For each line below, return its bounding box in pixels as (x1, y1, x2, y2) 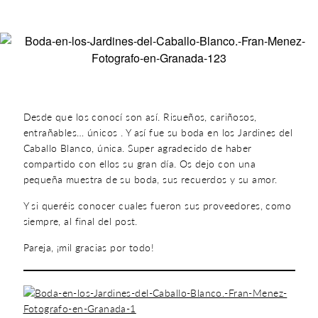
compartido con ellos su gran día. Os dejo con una (23, 158, 256, 170)
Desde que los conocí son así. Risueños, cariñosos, (23, 111, 257, 123)
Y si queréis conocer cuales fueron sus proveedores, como (23, 199, 292, 212)
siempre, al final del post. (23, 215, 138, 227)
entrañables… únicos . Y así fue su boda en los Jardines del (23, 126, 293, 138)
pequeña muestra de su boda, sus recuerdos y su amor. (23, 173, 278, 185)
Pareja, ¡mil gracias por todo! (23, 241, 155, 253)
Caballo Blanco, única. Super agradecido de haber (23, 142, 252, 154)
